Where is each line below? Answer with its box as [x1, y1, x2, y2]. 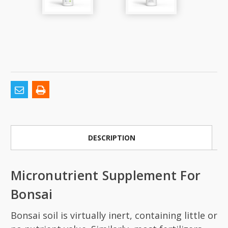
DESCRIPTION [88, 132, 135, 142]
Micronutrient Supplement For [11, 166, 201, 184]
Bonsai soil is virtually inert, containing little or [11, 209, 217, 221]
